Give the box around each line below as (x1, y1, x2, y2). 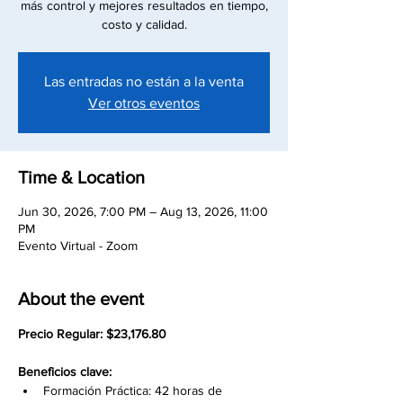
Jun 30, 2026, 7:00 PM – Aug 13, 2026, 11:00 (18, 204, 268, 219)
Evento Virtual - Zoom (18, 238, 138, 253)
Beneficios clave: (18, 364, 115, 379)
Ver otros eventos (88, 95, 200, 111)
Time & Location (18, 167, 145, 187)
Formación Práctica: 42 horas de (43, 383, 226, 398)
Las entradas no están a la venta (44, 74, 244, 89)
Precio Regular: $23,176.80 (18, 327, 166, 341)
